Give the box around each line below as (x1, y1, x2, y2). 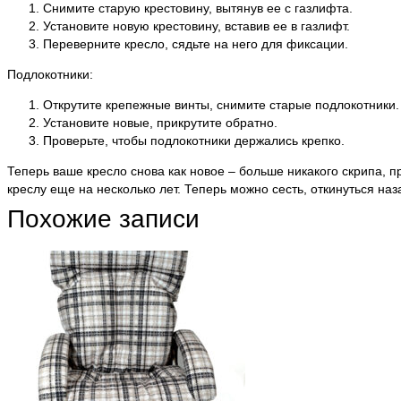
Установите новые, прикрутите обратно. (43, 115, 277, 131)
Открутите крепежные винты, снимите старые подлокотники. (43, 98, 399, 113)
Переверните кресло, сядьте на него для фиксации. (43, 37, 348, 52)
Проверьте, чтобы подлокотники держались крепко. (43, 133, 345, 149)
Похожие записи (7, 205, 200, 234)
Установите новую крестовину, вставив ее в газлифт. (43, 19, 350, 34)
